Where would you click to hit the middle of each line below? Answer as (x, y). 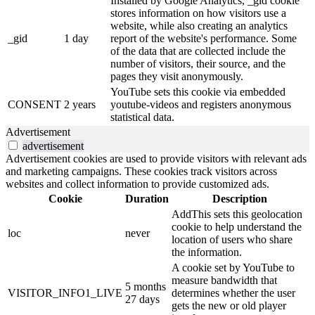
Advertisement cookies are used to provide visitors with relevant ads (156, 159)
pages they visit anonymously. (177, 77)
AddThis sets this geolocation (237, 214)
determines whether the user (233, 293)
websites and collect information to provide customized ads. (137, 184)
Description (239, 199)
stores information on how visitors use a (198, 13)
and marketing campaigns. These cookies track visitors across (141, 172)
